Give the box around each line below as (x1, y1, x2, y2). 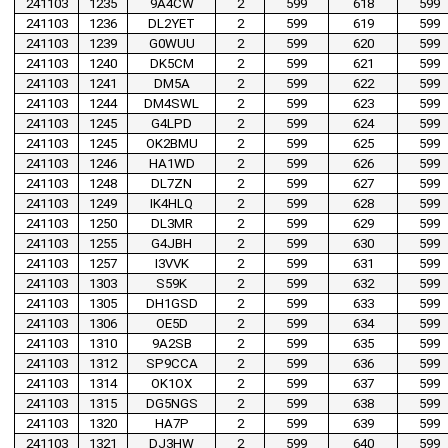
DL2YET (148, 16, 195, 32)
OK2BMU (145, 136, 198, 152)
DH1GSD (145, 296, 198, 312)
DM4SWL (144, 96, 199, 112)
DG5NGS (145, 396, 198, 412)
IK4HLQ (150, 196, 193, 212)
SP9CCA (145, 356, 198, 372)
